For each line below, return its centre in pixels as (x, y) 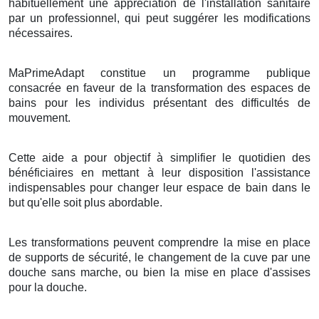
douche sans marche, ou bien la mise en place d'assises (159, 272)
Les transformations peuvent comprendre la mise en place (159, 242)
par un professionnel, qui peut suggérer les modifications (159, 18)
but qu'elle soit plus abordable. (85, 202)
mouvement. (40, 117)
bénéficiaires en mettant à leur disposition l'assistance (159, 172)
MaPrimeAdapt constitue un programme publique (159, 73)
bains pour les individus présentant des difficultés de (159, 103)
